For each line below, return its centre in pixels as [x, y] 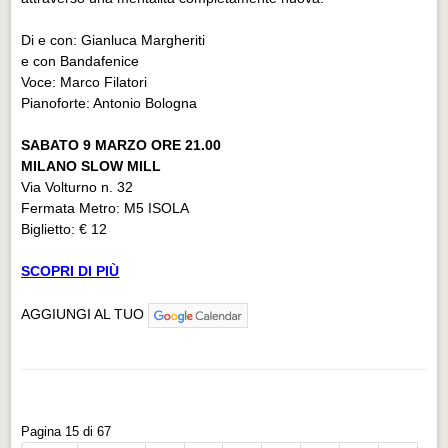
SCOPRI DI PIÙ [70, 270]
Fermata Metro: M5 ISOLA [105, 207]
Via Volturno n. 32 [77, 186]
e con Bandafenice [80, 60]
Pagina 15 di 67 [66, 431]
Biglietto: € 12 [64, 228]
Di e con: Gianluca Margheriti [113, 39]
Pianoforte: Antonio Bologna [109, 102]
